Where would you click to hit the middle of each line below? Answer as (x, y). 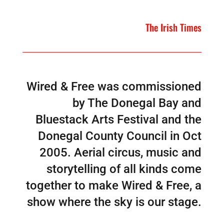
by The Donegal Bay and (137, 103)
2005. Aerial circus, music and (121, 153)
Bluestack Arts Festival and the (119, 120)
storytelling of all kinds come (124, 169)
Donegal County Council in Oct (120, 136)
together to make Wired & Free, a (114, 186)
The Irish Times (174, 27)
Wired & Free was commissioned (114, 87)
